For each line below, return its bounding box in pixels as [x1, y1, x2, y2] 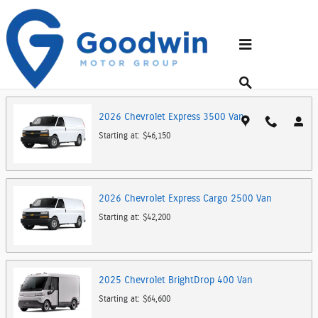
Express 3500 [168, 112, 226, 122]
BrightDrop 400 [168, 275, 234, 285]
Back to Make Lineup [6, 79, 77, 86]
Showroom [7, 46, 77, 61]
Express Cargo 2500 [168, 194, 253, 204]
